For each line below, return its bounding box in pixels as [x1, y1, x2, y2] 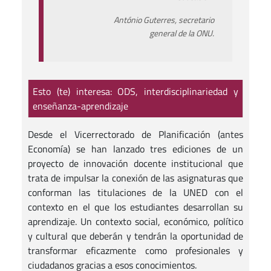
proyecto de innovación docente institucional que [28, 155, 243, 171]
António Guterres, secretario [114, 13, 215, 27]
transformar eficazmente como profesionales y [28, 243, 243, 258]
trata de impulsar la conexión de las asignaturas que [28, 170, 243, 185]
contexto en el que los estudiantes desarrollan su [28, 199, 243, 214]
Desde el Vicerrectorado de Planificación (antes [28, 126, 243, 142]
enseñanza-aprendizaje [33, 98, 129, 113]
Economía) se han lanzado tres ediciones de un [28, 141, 243, 156]
